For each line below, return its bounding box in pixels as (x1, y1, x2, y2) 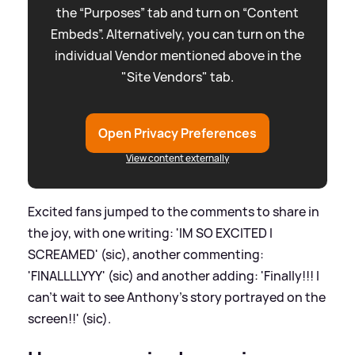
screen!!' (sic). (28, 310, 111, 328)
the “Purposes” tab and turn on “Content (56, 4, 299, 22)
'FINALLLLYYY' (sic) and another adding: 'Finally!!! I (28, 267, 319, 285)
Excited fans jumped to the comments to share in (28, 203, 319, 221)
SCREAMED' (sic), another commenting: (28, 246, 264, 264)
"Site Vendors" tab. (121, 68, 234, 86)
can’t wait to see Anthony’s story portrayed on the (28, 288, 326, 307)
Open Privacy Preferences (98, 124, 257, 143)
